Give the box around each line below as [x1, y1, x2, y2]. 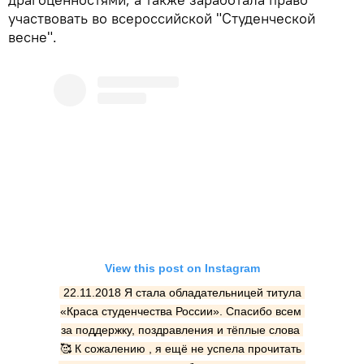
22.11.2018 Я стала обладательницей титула [63, 286, 301, 300]
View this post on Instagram [104, 262, 260, 275]
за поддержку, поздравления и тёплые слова [61, 323, 300, 337]
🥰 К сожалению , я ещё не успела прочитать [59, 342, 301, 356]
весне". [8, 28, 57, 47]
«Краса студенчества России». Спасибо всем [59, 305, 301, 318]
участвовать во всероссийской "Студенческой [8, 9, 315, 28]
